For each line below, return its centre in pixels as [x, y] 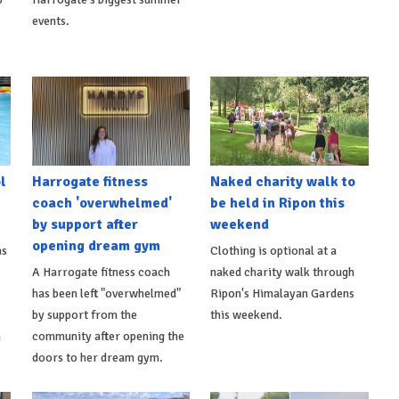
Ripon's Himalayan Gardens [283, 293]
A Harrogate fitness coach [101, 272]
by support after [85, 224]
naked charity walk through [283, 272]
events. [50, 20]
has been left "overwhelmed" [106, 293]
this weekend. [247, 314]
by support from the [84, 314]
